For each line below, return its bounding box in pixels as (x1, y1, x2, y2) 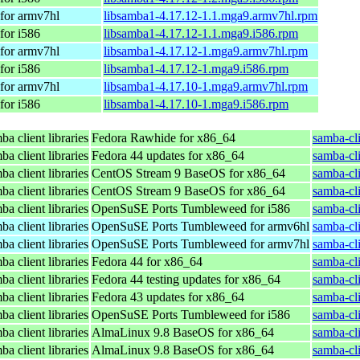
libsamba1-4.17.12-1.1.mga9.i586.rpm (104, 26, 298, 40)
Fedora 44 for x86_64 (92, 254, 202, 268)
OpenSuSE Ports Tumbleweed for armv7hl (92, 236, 309, 251)
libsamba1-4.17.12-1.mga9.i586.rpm (104, 61, 288, 76)
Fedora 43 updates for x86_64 (92, 289, 244, 304)
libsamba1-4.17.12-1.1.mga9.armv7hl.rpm (104, 8, 317, 22)
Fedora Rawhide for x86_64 (92, 130, 235, 145)
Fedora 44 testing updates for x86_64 (92, 272, 280, 286)
